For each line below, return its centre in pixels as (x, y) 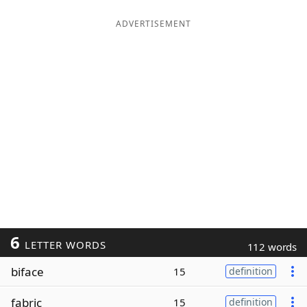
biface (27, 271)
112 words (272, 247)
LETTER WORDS (63, 245)
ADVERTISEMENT (153, 24)
